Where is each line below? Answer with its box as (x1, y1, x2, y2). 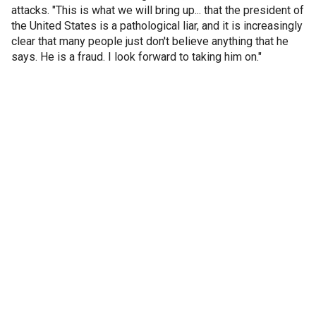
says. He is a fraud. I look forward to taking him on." (11, 50, 262, 63)
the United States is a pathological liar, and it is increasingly (11, 19, 303, 32)
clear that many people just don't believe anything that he (11, 35, 288, 48)
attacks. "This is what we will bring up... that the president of (11, 4, 304, 17)
